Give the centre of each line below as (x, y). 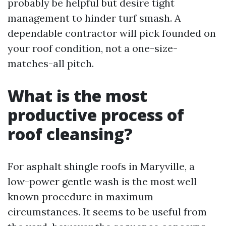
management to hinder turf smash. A (94, 18)
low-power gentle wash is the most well (102, 181)
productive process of (96, 115)
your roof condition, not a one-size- (93, 48)
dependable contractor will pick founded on (112, 33)
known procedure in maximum (80, 196)
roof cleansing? (70, 134)
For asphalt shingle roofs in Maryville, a (101, 166)
